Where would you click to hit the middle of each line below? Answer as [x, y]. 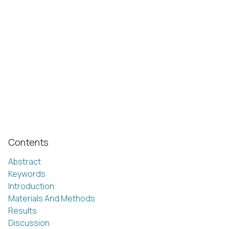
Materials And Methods [52, 198]
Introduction [31, 186]
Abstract [25, 161]
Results [22, 210]
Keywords [27, 174]
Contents [28, 142]
